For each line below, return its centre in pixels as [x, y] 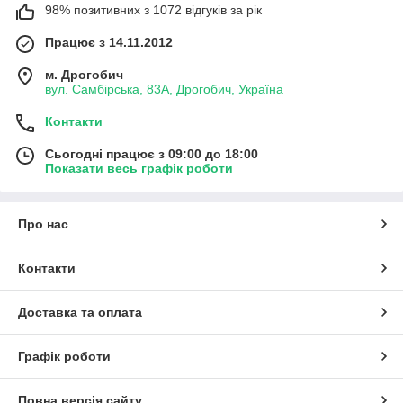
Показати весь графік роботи [139, 168]
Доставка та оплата [80, 312]
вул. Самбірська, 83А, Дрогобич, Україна [164, 89]
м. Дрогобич [84, 74]
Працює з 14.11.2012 [109, 42]
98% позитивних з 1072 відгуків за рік [153, 9]
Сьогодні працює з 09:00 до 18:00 [152, 153]
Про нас [43, 224]
